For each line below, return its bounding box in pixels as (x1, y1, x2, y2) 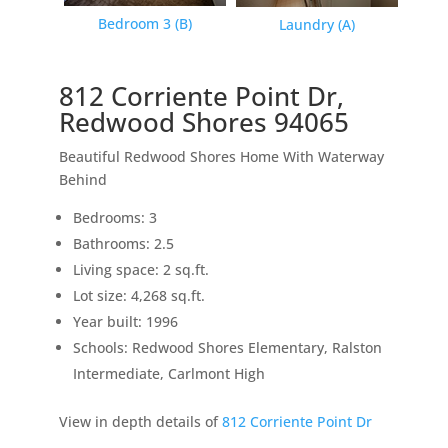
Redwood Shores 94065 (58, 103, 349, 140)
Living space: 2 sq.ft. (72, 259, 209, 279)
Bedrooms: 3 (72, 207, 157, 227)
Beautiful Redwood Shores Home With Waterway (58, 146, 384, 166)
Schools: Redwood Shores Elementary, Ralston (72, 337, 382, 357)
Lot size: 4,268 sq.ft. (72, 285, 205, 305)
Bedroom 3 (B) (97, 13, 192, 33)
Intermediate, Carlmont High (72, 363, 265, 383)
